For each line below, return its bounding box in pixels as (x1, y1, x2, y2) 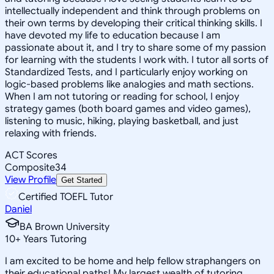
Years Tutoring (21, 232, 87, 245)
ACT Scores (5, 149, 57, 161)
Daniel (5, 202, 32, 215)
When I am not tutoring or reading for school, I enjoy (5, 90, 239, 103)
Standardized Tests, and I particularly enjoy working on (5, 65, 248, 78)
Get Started (61, 175, 102, 185)
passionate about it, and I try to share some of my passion (5, 41, 266, 54)
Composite (5, 161, 55, 174)
